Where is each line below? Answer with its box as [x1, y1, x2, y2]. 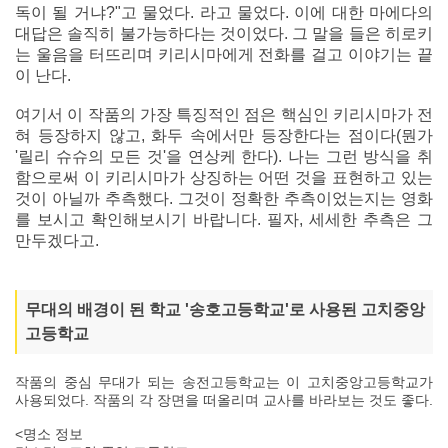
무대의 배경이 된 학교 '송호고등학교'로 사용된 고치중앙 [25, 300, 425, 318]
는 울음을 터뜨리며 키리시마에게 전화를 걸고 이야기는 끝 [15, 45, 433, 63]
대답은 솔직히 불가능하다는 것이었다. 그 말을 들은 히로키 [15, 24, 433, 42]
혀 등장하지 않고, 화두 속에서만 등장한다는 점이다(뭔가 [15, 126, 433, 144]
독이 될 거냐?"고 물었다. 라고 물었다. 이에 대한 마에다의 [15, 3, 433, 21]
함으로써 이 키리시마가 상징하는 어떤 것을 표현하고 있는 [15, 168, 433, 186]
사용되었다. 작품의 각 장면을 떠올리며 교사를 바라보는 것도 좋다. [15, 391, 433, 408]
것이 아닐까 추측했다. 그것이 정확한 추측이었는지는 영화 [15, 189, 433, 207]
